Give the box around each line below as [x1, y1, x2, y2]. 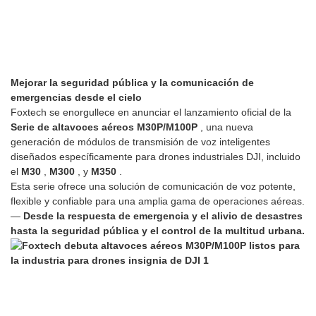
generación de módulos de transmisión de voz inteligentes [11, 136, 270, 148]
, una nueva [200, 121, 253, 133]
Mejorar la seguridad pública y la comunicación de [11, 77, 254, 89]
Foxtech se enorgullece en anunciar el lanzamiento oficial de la [11, 107, 291, 119]
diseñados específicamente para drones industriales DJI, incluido [11, 151, 300, 163]
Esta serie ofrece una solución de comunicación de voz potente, [11, 181, 296, 193]
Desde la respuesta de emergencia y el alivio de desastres [20, 210, 303, 222]
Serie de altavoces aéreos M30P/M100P [11, 121, 200, 133]
